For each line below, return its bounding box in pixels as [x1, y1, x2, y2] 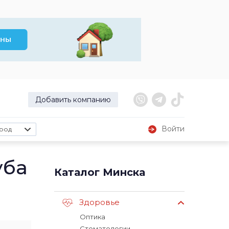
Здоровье [79, 197, 120, 208]
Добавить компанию [35, 95, 111, 104]
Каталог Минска [54, 166, 145, 178]
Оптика [80, 213, 105, 221]
